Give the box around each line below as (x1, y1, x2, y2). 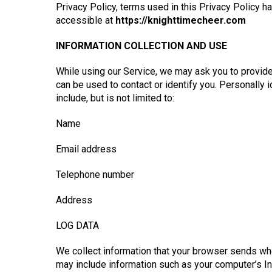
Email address (56, 143, 117, 155)
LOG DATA (56, 220, 99, 231)
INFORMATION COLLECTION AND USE (56, 40, 227, 52)
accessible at (56, 15, 115, 26)
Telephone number (56, 169, 134, 180)
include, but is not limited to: (56, 92, 174, 104)
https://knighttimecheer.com (115, 15, 246, 26)
